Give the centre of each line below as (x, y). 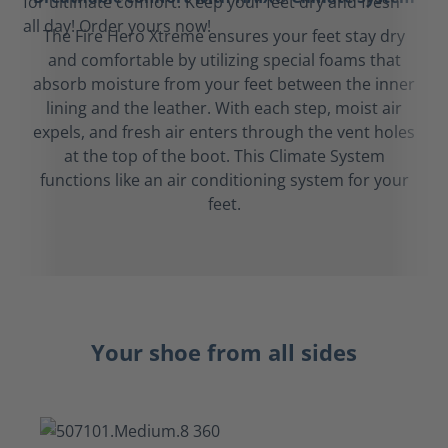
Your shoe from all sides (224, 352)
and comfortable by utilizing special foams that (224, 60)
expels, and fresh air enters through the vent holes (224, 132)
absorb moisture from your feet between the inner (224, 84)
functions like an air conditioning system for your (224, 180)
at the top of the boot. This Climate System (224, 156)
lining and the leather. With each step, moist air (224, 108)
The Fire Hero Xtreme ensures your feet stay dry (224, 36)
